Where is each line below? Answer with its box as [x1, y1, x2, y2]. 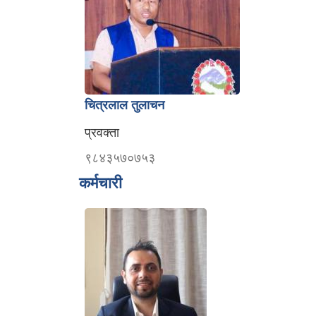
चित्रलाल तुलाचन [85, 98, 164, 112]
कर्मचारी [79, 174, 122, 192]
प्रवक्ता [85, 126, 119, 140]
